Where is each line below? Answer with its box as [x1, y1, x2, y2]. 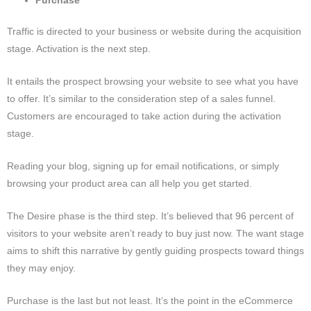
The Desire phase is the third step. [7, 210, 161, 221]
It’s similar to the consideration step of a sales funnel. [43, 94, 276, 105]
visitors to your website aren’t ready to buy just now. [7, 228, 236, 239]
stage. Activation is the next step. [7, 44, 151, 55]
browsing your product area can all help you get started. [7, 178, 252, 189]
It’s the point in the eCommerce [155, 295, 293, 306]
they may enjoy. [7, 262, 76, 274]
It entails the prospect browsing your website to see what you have [7, 76, 299, 87]
